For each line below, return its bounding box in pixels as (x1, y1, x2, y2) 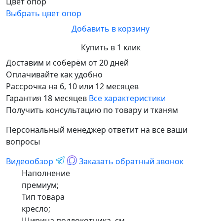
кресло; (22, 203, 50, 215)
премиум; (22, 180, 59, 191)
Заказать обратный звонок (79, 156, 184, 167)
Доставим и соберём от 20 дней (6, 57, 129, 69)
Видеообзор (6, 156, 53, 167)
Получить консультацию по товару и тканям (6, 105, 178, 116)
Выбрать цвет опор (6, 8, 81, 19)
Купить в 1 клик (80, 42, 141, 53)
